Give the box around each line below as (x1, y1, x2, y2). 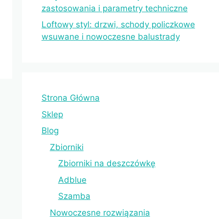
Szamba (58, 191, 90, 201)
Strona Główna (41, 93, 100, 103)
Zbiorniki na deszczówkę (58, 158, 155, 169)
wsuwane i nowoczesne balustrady (41, 32, 180, 42)
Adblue (58, 175, 87, 185)
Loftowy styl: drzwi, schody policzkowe (41, 20, 195, 30)
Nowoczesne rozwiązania (49, 207, 150, 218)
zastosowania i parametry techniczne (41, 3, 188, 13)
